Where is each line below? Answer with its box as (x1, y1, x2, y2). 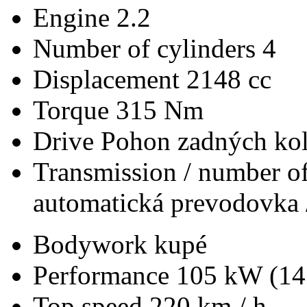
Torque (33, 95, 116, 125)
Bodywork (33, 229, 154, 259)
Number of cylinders (33, 33, 262, 63)
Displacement (33, 64, 186, 94)
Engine (33, 2, 116, 32)
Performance (33, 260, 176, 290)
